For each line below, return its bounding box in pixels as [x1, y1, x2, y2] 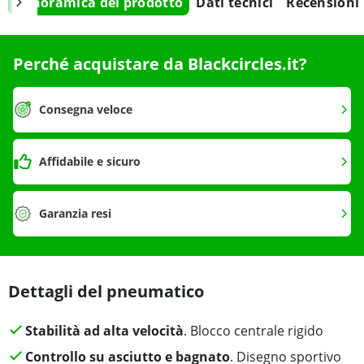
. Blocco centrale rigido [183, 322, 323, 340]
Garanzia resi [39, 206, 111, 222]
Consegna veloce [39, 102, 132, 118]
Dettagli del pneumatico [8, 280, 204, 303]
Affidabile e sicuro [39, 154, 141, 170]
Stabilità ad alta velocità [24, 322, 184, 340]
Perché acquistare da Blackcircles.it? [13, 53, 307, 76]
